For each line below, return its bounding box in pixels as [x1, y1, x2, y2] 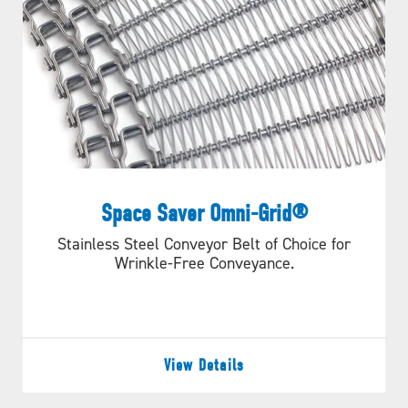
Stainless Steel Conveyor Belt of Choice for [57, 233, 351, 253]
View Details [163, 355, 245, 375]
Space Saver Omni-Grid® [100, 199, 308, 228]
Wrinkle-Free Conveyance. [114, 252, 294, 272]
